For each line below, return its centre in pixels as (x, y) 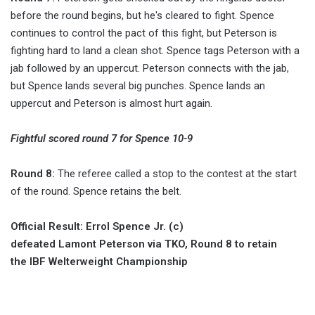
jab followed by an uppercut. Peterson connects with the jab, (150, 69)
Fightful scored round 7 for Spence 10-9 (102, 139)
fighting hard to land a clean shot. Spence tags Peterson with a (155, 51)
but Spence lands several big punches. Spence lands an (138, 86)
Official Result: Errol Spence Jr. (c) (97, 227)
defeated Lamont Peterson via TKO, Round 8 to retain (144, 244)
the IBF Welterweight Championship (99, 262)
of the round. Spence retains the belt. (96, 192)
